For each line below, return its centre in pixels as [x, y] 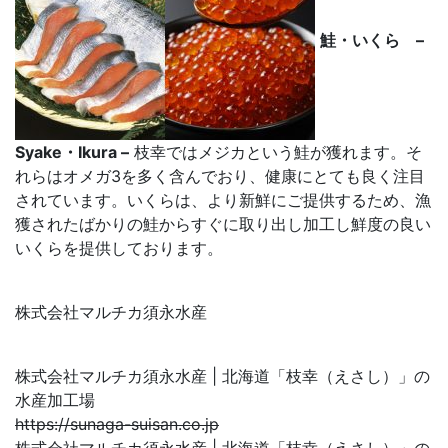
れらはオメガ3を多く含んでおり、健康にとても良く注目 [220, 176]
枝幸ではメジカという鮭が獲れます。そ [275, 152]
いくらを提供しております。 [119, 248]
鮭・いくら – [372, 40]
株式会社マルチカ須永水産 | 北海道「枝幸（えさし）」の [222, 376]
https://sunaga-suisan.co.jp [117, 424]
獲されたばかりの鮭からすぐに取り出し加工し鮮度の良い [223, 224]
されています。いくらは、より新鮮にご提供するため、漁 [223, 200]
